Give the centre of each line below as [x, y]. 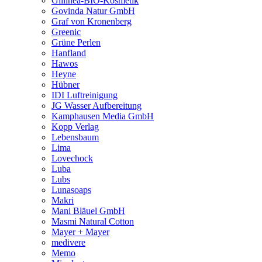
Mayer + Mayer [80, 232]
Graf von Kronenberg [92, 21]
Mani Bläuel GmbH [88, 211]
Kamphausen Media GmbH [103, 116]
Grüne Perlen [76, 42]
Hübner [65, 84]
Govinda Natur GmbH [93, 11]
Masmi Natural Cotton [93, 221]
